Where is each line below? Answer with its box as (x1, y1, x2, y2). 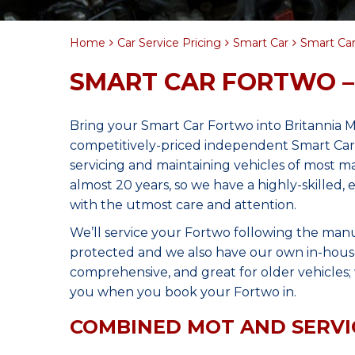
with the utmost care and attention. (70, 197, 296, 212)
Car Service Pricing (117, 36, 221, 50)
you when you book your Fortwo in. (70, 284, 296, 300)
